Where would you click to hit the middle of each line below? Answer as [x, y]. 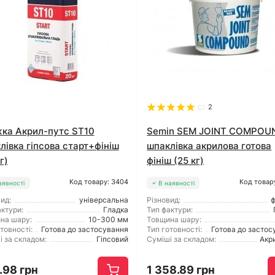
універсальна [104, 200]
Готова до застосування [85, 230]
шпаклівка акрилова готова [209, 146]
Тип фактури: [170, 210]
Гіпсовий [113, 239]
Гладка [116, 210]
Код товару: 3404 [99, 182]
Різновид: [164, 200]
